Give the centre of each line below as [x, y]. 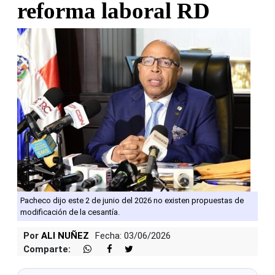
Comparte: [47, 249]
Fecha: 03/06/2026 [133, 235]
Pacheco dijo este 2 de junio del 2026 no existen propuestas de [132, 200]
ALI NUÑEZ [65, 235]
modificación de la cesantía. [70, 212]
